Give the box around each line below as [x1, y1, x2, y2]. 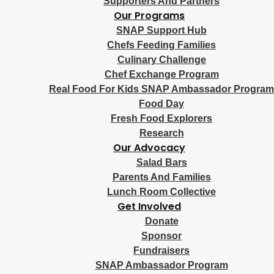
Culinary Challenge [117, 54, 206, 65]
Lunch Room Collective [107, 186, 216, 197]
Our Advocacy [113, 140, 185, 155]
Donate [144, 215, 179, 226]
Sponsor [141, 230, 182, 241]
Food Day [139, 98, 184, 109]
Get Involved [117, 199, 181, 213]
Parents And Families [112, 171, 211, 182]
